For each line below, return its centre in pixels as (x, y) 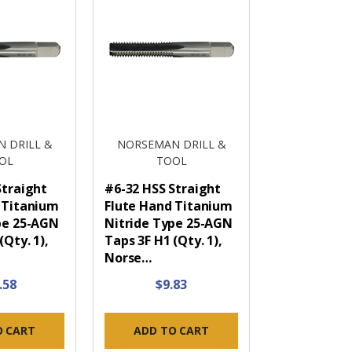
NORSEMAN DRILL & (171, 145)
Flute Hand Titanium (169, 206)
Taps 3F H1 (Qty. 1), (163, 241)
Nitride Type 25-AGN (169, 224)
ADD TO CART (171, 331)
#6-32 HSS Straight (163, 189)
